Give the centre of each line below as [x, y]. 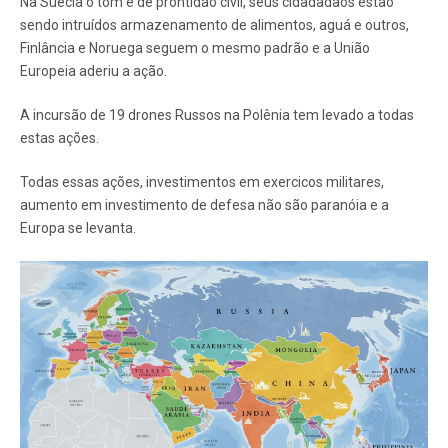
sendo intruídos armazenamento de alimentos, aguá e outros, [214, 24]
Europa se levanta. [78, 227]
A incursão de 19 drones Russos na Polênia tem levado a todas [217, 114]
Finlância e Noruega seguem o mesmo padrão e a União [195, 47]
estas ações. [59, 137]
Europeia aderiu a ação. [93, 70]
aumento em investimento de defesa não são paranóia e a [204, 204]
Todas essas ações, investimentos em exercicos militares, [202, 181]
